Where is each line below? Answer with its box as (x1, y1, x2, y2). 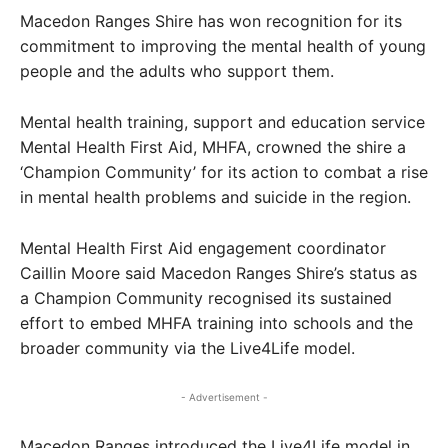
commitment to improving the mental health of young (20, 36, 426, 56)
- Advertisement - (180, 391, 268, 403)
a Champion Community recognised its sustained (20, 288, 392, 308)
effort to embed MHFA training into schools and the (20, 313, 413, 333)
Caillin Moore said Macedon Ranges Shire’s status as (20, 263, 417, 283)
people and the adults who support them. (20, 61, 334, 81)
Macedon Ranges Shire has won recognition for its (20, 11, 402, 31)
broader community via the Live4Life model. (20, 338, 355, 358)
